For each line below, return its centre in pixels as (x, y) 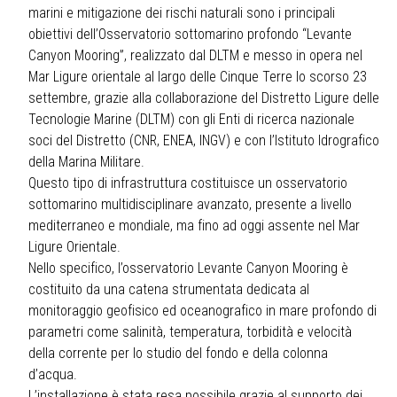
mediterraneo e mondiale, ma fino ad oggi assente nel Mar (194, 226)
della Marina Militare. (86, 162)
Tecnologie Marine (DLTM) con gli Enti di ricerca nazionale (191, 120)
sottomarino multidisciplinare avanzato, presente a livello (190, 205)
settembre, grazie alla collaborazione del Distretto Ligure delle (204, 98)
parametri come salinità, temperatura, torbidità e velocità (190, 332)
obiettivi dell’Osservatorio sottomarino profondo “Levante (190, 35)
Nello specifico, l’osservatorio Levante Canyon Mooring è (188, 269)
